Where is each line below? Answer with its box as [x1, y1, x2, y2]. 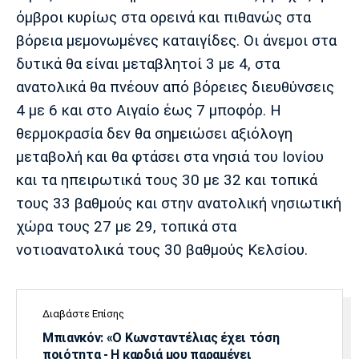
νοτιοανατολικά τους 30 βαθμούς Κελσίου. [16, 240, 308, 259]
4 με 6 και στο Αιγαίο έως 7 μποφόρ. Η [16, 101, 281, 119]
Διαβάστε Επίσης [42, 307, 124, 320]
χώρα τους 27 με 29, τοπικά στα [16, 217, 236, 236]
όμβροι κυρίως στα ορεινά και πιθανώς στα [16, 8, 311, 26]
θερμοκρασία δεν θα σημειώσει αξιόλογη [16, 124, 292, 143]
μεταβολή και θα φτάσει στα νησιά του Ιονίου [16, 147, 324, 166]
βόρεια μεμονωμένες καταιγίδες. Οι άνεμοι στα [16, 31, 337, 50]
